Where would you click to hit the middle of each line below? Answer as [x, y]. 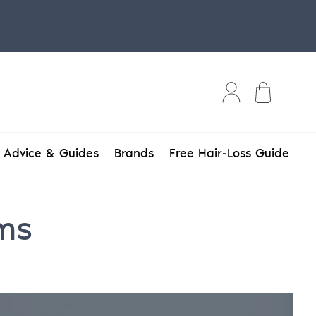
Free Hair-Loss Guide [229, 153]
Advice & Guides [51, 153]
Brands [134, 153]
